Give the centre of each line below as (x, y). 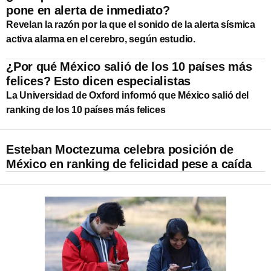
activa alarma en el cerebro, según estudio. (101, 39)
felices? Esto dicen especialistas (99, 81)
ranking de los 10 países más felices (86, 109)
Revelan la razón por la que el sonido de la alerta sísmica (131, 24)
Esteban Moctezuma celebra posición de (120, 149)
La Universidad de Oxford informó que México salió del (128, 95)
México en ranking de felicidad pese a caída (129, 164)
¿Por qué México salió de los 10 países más (129, 66)
